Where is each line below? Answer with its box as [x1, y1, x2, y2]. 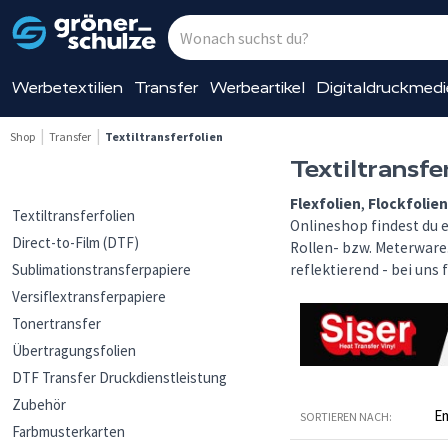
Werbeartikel [209, 78, 305, 97]
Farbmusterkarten [12, 422, 125, 441]
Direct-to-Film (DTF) [12, 233, 139, 252]
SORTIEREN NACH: [300, 409, 392, 425]
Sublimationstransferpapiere [12, 260, 191, 279]
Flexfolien [290, 194, 361, 213]
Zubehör [12, 395, 66, 414]
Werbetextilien [11, 78, 123, 97]
